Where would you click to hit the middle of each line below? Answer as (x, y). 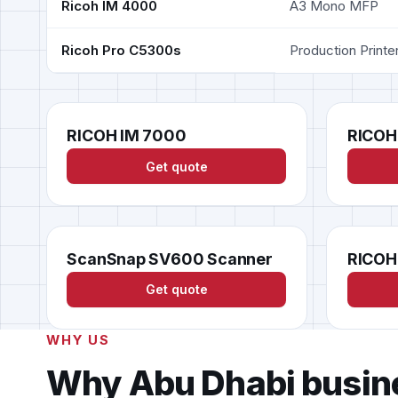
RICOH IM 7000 (127, 135)
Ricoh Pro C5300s (121, 50)
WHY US (78, 341)
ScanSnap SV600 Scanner (170, 259)
